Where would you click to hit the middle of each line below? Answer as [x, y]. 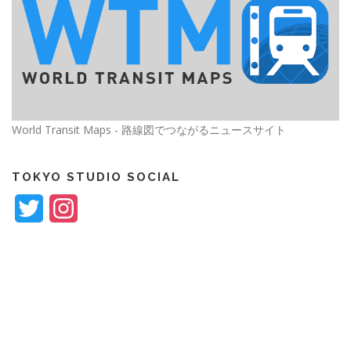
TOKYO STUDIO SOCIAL [96, 177]
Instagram [108, 209]
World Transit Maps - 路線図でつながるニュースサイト [149, 130]
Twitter [65, 209]
